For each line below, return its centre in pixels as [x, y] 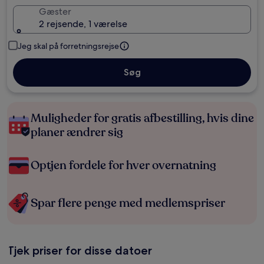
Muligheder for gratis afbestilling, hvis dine [142, 118]
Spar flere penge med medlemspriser [128, 203]
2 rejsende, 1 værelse [83, 24]
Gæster [55, 11]
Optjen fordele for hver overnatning [123, 165]
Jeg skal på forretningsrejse [68, 46]
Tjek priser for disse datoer [80, 250]
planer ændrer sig [77, 132]
